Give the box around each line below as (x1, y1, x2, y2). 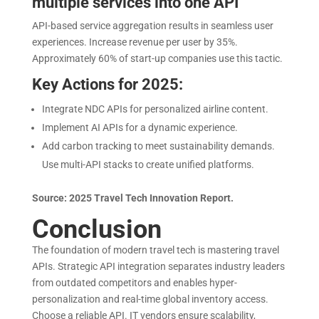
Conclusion (31, 214, 168, 244)
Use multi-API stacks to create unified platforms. (41, 158, 256, 170)
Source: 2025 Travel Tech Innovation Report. (31, 192, 236, 204)
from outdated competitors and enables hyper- (31, 276, 237, 288)
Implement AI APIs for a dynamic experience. (41, 121, 240, 133)
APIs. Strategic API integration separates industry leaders (31, 260, 285, 272)
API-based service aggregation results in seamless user (31, 19, 273, 31)
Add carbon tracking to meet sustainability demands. (41, 140, 275, 152)
